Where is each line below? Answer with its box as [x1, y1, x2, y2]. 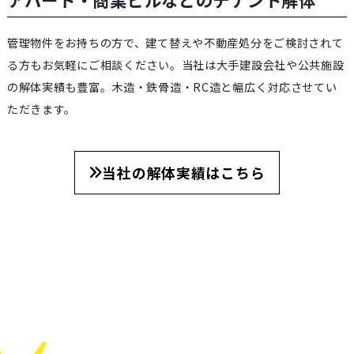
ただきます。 [6, 100, 77, 117]
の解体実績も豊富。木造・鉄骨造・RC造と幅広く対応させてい [6, 78, 337, 95]
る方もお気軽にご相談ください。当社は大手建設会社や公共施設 [6, 56, 345, 73]
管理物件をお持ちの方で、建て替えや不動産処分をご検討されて [6, 34, 344, 51]
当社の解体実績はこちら [102, 162, 265, 183]
